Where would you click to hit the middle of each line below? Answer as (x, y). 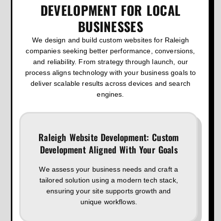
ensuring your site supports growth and (109, 191)
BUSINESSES (110, 27)
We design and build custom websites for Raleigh (110, 40)
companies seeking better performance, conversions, (110, 51)
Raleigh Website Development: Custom (109, 137)
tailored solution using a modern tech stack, (109, 180)
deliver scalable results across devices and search (110, 84)
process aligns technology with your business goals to (110, 73)
